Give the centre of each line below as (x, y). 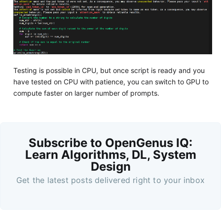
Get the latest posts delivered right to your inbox (110, 180)
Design (110, 166)
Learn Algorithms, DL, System (110, 154)
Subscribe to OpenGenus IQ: (110, 143)
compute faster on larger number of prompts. (86, 93)
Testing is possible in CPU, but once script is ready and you (109, 70)
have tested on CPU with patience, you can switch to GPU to (111, 81)
